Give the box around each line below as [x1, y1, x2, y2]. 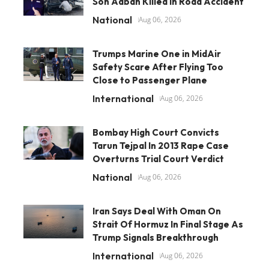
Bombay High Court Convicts [92, 126, 219, 138]
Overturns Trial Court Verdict [92, 153, 224, 165]
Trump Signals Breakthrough [92, 231, 219, 243]
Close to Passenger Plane [92, 74, 207, 86]
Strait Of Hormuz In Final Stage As [92, 218, 243, 230]
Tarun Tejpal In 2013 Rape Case [92, 139, 229, 151]
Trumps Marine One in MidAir [92, 47, 221, 59]
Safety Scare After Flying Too [92, 61, 223, 73]
